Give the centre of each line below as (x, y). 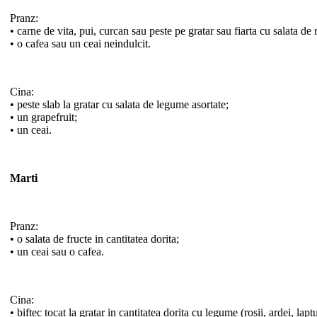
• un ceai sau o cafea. (57, 251)
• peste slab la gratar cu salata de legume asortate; (121, 104)
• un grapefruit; (44, 117)
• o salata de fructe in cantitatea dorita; (94, 238)
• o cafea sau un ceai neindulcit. (80, 43)
